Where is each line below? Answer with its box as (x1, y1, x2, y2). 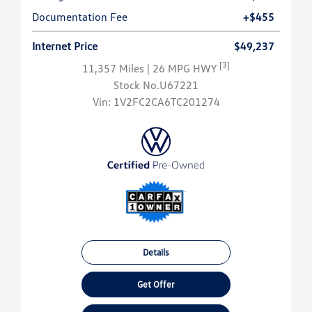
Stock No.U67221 (114, 78, 198, 93)
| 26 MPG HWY (147, 61, 219, 76)
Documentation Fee (32, 10, 127, 24)
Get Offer (136, 279, 175, 290)
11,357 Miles (82, 61, 147, 76)
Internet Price (32, 39, 97, 54)
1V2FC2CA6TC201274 (113, 95, 220, 109)
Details (142, 247, 169, 258)
